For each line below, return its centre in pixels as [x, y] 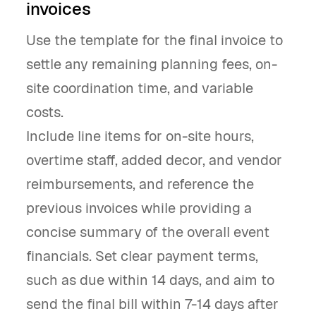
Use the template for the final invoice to [154, 40]
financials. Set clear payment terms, [142, 256]
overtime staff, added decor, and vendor [154, 160]
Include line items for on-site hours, [140, 136]
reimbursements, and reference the [140, 184]
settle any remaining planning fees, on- [152, 64]
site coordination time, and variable [140, 88]
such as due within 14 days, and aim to [150, 280]
